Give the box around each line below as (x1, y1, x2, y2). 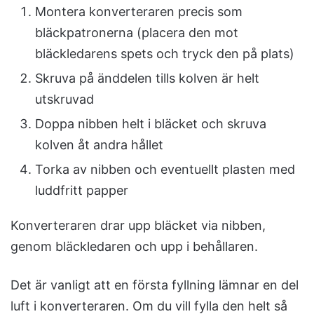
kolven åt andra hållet (35, 137, 163, 153)
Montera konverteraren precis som (35, 4, 243, 20)
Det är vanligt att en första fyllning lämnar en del (11, 278, 299, 293)
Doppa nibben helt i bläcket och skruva (35, 116, 266, 132)
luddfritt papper (35, 183, 128, 198)
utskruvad (35, 92, 94, 107)
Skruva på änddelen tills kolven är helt (35, 71, 259, 86)
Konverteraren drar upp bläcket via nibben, (11, 218, 266, 233)
